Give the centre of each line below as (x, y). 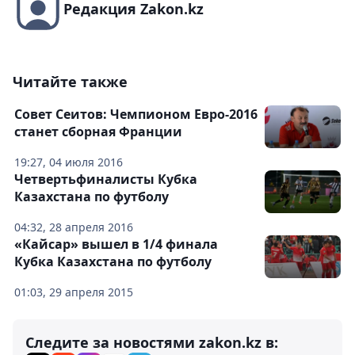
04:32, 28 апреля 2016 (74, 227)
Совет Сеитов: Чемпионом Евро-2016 (136, 115)
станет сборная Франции (98, 132)
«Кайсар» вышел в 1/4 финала (116, 244)
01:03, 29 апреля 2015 (74, 292)
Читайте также (70, 82)
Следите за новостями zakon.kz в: (152, 343)
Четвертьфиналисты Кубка (106, 179)
